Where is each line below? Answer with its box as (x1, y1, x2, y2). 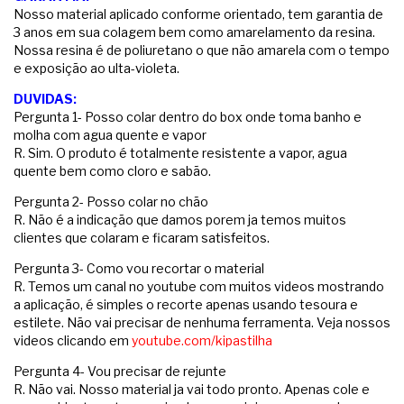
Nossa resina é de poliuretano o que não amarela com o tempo (14, 41, 390, 58)
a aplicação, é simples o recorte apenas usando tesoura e (14, 296, 358, 312)
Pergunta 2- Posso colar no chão (14, 193, 208, 209)
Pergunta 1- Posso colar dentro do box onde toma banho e (14, 108, 362, 124)
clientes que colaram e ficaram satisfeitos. (14, 229, 270, 245)
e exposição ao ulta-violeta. (14, 60, 182, 76)
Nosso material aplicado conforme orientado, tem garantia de (14, 5, 383, 22)
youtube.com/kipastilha (132, 332, 272, 348)
